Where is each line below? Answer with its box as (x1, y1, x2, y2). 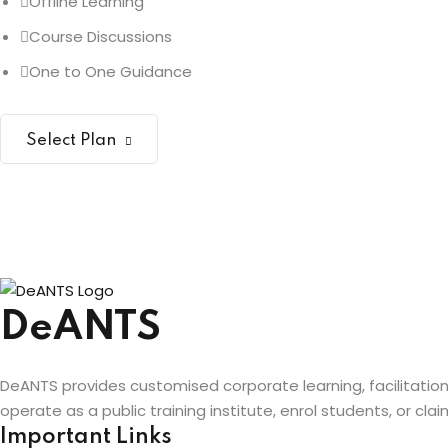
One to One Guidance (29, 61, 192, 83)
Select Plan (26, 132, 116, 150)
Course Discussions (29, 26, 172, 48)
